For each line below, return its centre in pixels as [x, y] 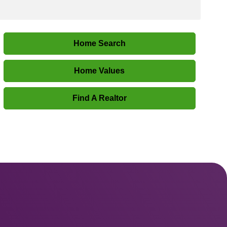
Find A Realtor [99, 98]
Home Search [99, 43]
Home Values [100, 71]
